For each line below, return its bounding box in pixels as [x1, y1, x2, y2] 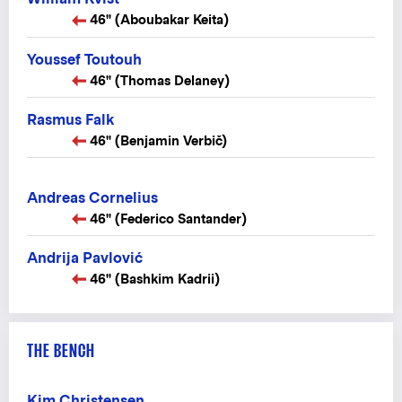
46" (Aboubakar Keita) [90, 12, 229, 28]
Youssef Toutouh [27, 50, 142, 68]
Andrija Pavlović [27, 249, 143, 267]
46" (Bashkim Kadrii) [90, 270, 220, 286]
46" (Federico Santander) [90, 210, 247, 226]
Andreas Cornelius [27, 188, 158, 206]
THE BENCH [27, 340, 95, 362]
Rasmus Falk [27, 110, 114, 128]
